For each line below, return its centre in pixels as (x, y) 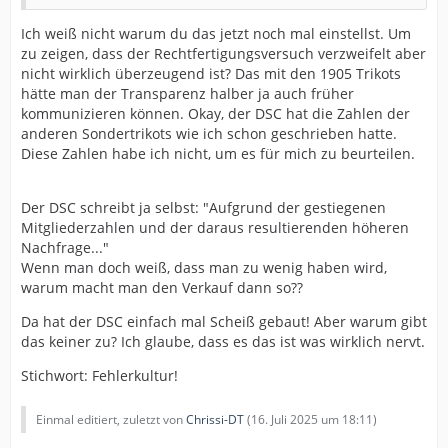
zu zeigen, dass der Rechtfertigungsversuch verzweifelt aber (223, 53)
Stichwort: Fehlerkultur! (99, 375)
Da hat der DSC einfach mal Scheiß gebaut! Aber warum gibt (224, 321)
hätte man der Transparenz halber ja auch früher (187, 93)
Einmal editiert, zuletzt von (111, 419)
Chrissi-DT (215, 419)
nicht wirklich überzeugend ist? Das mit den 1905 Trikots (211, 73)
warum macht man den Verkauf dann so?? (162, 287)
